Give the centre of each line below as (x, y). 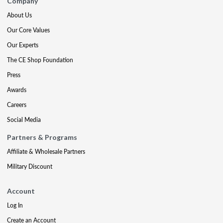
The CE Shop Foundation (40, 60)
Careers (17, 105)
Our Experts (23, 45)
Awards (17, 90)
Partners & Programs (42, 137)
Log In (15, 205)
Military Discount (30, 167)
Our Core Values (28, 30)
